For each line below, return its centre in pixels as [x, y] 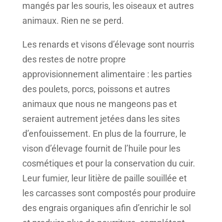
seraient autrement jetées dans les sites [101, 119]
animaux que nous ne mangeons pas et [99, 104]
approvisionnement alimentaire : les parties [107, 74]
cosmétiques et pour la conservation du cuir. [109, 164]
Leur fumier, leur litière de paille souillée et [104, 178]
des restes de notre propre [74, 59]
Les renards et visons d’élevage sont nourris [108, 45]
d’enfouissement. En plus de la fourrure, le [104, 134]
